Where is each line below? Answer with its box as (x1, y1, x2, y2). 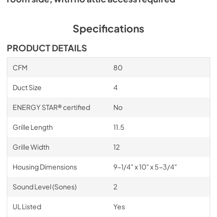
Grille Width (12, 142, 49, 151)
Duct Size (12, 82, 42, 92)
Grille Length (12, 122, 53, 131)
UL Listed (12, 201, 41, 211)
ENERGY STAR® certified (12, 102, 90, 111)
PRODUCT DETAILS (7, 42, 87, 53)
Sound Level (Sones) (12, 182, 77, 191)
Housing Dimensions (12, 162, 77, 171)
